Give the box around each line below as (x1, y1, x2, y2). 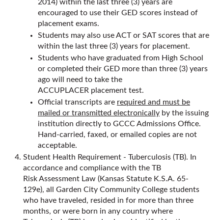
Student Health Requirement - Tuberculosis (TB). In (23, 153, 196, 161)
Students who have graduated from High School (38, 54, 203, 62)
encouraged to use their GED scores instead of (38, 9, 198, 17)
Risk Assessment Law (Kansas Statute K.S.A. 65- (23, 175, 189, 183)
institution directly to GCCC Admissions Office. (38, 120, 201, 128)
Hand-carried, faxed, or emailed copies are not (38, 131, 197, 138)
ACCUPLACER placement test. (38, 86, 144, 94)
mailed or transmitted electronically (38, 109, 160, 117)
